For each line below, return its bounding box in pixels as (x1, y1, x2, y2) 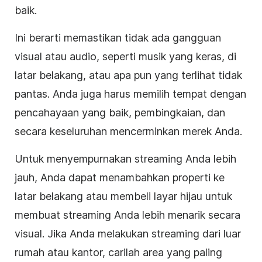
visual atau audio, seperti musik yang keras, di (15, 50, 236, 63)
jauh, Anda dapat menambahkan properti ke (15, 171, 225, 184)
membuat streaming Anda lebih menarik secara (15, 208, 240, 221)
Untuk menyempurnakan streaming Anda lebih (15, 152, 236, 165)
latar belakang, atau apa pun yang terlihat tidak (15, 68, 242, 81)
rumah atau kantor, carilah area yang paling (15, 246, 222, 258)
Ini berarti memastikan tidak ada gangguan (15, 31, 221, 44)
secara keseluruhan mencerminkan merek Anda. (15, 125, 242, 137)
